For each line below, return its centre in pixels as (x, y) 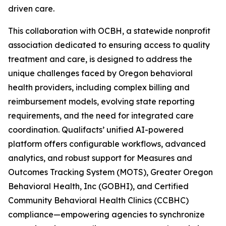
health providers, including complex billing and (99, 87)
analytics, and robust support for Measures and (100, 158)
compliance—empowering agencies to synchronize (106, 214)
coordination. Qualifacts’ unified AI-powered (96, 130)
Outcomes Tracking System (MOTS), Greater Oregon (110, 172)
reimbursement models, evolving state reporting (101, 101)
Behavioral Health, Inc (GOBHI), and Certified (98, 186)
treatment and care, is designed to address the (100, 59)
